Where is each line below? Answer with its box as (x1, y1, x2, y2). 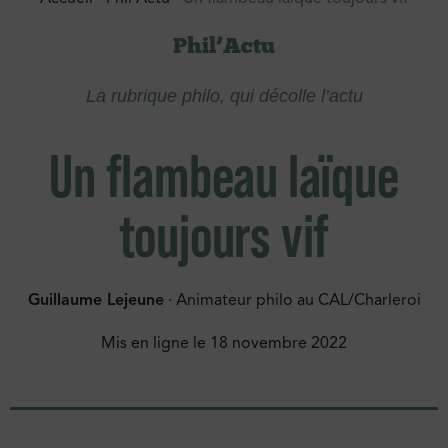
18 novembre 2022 (210, 332, 347, 353)
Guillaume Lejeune (27, 290, 164, 311)
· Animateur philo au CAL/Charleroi (163, 290, 421, 311)
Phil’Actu (173, 31, 275, 60)
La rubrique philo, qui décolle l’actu (85, 85, 363, 106)
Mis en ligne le (101, 332, 206, 353)
